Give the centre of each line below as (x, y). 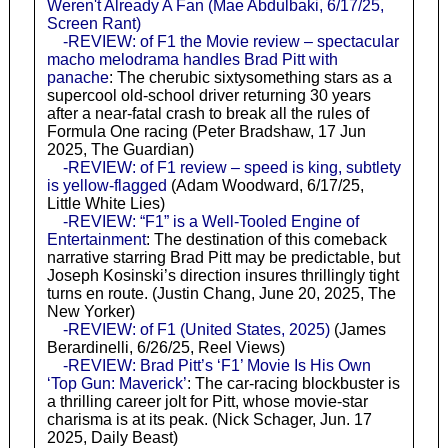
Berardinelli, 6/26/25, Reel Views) (165, 347)
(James (357, 329)
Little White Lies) (105, 203)
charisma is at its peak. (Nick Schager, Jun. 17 (209, 419)
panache (77, 77)
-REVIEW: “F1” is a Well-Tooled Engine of (210, 221)
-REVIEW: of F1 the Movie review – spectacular (230, 41)
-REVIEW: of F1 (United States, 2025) (196, 329)
